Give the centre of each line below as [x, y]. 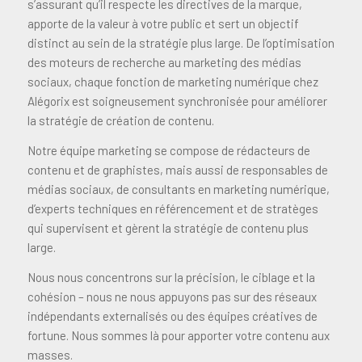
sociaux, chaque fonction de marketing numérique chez [173, 82]
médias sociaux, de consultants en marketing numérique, [178, 189]
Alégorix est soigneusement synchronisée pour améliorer [177, 101]
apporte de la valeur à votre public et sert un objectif [163, 24]
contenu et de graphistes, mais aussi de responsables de [177, 169]
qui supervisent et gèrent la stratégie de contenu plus [168, 227]
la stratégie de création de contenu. [120, 121]
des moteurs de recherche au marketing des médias [164, 63]
